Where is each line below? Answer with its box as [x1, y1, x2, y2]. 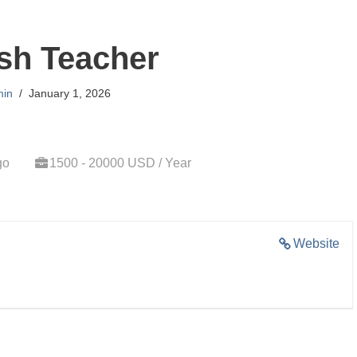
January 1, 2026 [29, 87, 111, 100]
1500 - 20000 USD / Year [49, 156, 191, 170]
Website [293, 237, 339, 250]
